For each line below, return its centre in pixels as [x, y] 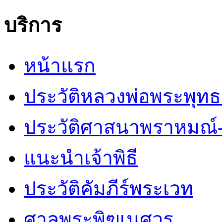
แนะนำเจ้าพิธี [81, 158]
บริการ [33, 25]
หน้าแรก [60, 66]
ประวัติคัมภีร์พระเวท [109, 189]
